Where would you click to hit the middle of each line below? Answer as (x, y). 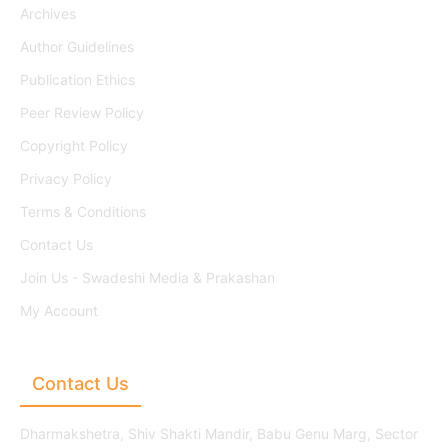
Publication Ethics (77, 79)
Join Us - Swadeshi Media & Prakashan (147, 277)
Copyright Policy (74, 145)
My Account (59, 310)
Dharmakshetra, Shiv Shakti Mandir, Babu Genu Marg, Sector (219, 433)
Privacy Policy (66, 178)
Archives (48, 13)
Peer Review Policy (82, 112)
